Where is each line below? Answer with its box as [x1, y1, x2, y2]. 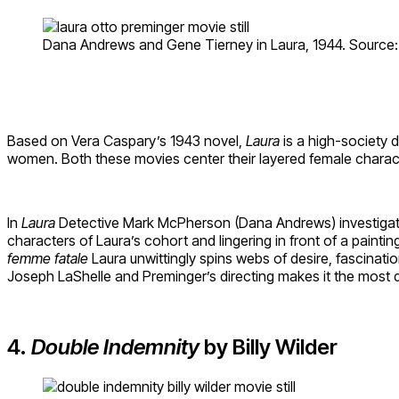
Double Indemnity [27, 334, 204, 361]
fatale [54, 248, 92, 267]
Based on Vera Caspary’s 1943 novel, [7, 131, 246, 150]
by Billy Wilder [204, 334, 338, 361]
